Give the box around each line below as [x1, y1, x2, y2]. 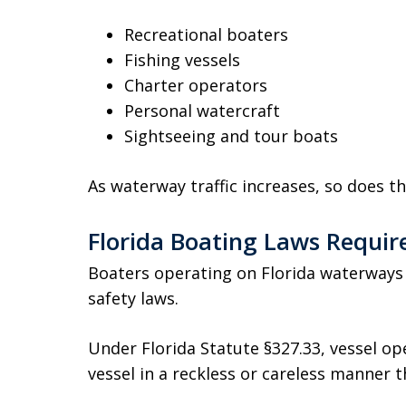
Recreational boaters [124, 24, 288, 45]
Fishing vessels [124, 49, 240, 71]
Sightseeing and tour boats [124, 125, 338, 147]
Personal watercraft [124, 100, 280, 121]
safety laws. [88, 287, 179, 309]
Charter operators [124, 74, 267, 96]
